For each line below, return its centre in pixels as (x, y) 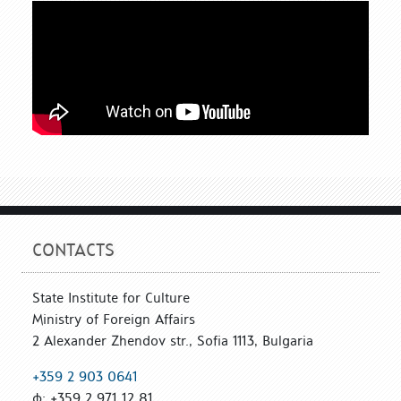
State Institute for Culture (111, 297)
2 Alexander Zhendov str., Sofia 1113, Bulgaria (173, 340)
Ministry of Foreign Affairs (114, 319)
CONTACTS (73, 249)
